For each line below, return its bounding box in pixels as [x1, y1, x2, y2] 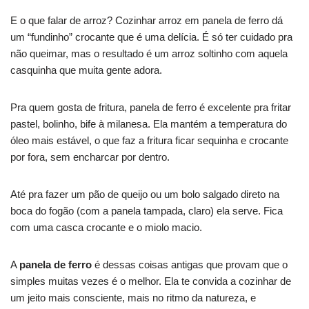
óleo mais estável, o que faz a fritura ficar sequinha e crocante [10, 134, 288, 146]
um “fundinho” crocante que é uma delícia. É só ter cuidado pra [10, 30, 292, 43]
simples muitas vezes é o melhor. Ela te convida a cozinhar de [10, 275, 291, 287]
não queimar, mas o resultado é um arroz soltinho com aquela [10, 47, 288, 59]
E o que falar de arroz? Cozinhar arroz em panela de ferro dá [10, 14, 283, 26]
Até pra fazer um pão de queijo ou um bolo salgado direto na [10, 188, 279, 200]
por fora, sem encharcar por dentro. [10, 150, 170, 163]
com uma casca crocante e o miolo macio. [10, 221, 202, 233]
